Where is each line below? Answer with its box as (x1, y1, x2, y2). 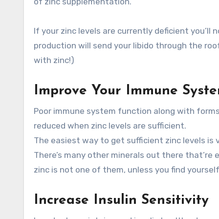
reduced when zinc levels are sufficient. (34, 121, 186, 131)
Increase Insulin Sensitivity (34, 194, 209, 208)
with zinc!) (34, 55, 74, 66)
